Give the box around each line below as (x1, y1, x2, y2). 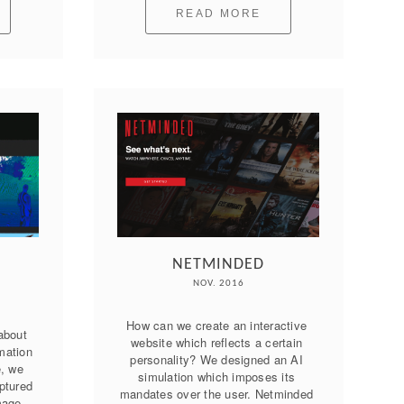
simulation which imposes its (138, 368, 296, 386)
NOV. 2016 (192, 279, 244, 289)
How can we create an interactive (126, 317, 308, 335)
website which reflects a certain (131, 334, 303, 352)
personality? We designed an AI (130, 351, 303, 369)
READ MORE (175, 7, 262, 20)
